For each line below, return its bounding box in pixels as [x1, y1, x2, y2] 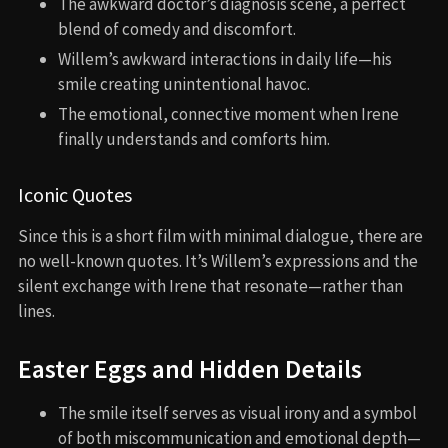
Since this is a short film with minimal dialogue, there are [18, 225, 423, 248]
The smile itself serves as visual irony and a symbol [58, 402, 417, 425]
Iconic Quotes [18, 182, 132, 208]
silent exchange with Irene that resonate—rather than [18, 275, 403, 298]
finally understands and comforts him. [58, 128, 330, 151]
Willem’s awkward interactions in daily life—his [58, 48, 392, 71]
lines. [18, 300, 55, 323]
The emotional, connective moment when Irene [58, 103, 399, 126]
